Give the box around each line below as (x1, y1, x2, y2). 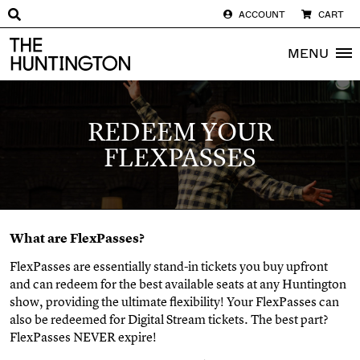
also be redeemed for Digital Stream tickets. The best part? (10, 309, 329, 328)
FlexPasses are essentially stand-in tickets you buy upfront (10, 256, 328, 275)
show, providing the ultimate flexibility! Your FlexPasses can (10, 292, 339, 310)
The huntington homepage (9, 39, 170, 55)
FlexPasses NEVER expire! (10, 327, 157, 346)
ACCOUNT (239, 9, 285, 20)
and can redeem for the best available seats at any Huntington (10, 274, 346, 292)
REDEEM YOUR (87, 116, 273, 148)
